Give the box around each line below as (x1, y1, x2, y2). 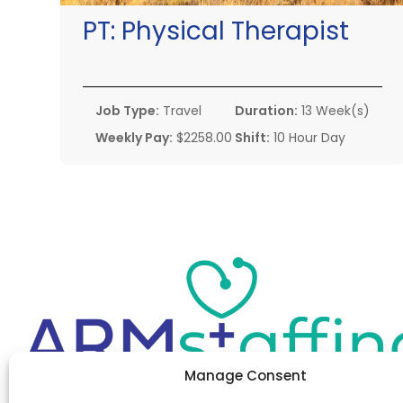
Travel (159, 102, 202, 121)
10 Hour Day (270, 129, 346, 148)
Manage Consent (184, 366, 307, 385)
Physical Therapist (121, 13, 350, 49)
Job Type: (95, 102, 160, 121)
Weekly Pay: (95, 129, 174, 148)
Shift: (235, 129, 271, 148)
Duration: (235, 102, 299, 121)
